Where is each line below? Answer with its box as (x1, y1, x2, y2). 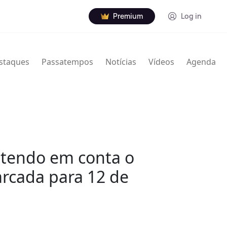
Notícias (105, 56, 136, 68)
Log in (181, 11, 202, 21)
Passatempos (42, 56, 93, 68)
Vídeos (148, 56, 174, 68)
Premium (113, 11, 143, 21)
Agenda (186, 56, 216, 68)
